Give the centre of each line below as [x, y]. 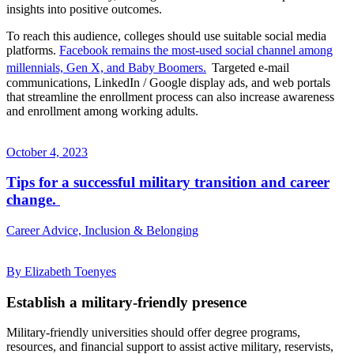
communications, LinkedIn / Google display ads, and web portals [168, 82]
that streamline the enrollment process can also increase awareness [170, 96]
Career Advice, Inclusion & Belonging [102, 231]
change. [33, 200]
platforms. [33, 51]
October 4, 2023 [47, 152]
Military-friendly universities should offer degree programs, [153, 333]
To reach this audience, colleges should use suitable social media [166, 36]
